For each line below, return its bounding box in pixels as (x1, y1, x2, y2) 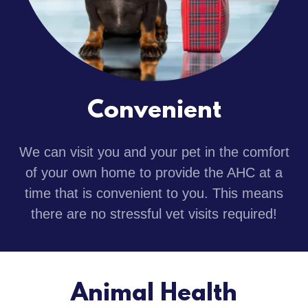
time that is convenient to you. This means (25, 186, 283, 201)
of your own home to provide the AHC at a (25, 165, 283, 181)
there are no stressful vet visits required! (31, 206, 277, 222)
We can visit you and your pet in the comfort (19, 144, 289, 160)
